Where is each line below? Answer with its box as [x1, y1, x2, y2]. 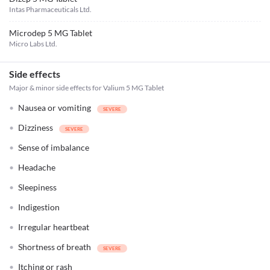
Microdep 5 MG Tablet [9, 28, 92, 38]
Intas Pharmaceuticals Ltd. [9, 5, 92, 14]
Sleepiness [18, 182, 57, 192]
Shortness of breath [18, 242, 91, 252]
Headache [18, 162, 55, 172]
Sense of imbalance [18, 142, 89, 152]
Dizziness [18, 122, 53, 133]
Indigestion [18, 202, 60, 212]
